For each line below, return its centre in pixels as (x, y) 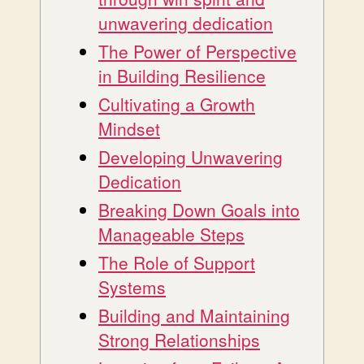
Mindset (129, 128)
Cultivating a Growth (177, 104)
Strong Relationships (179, 339)
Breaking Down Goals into (199, 209)
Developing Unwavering (191, 156)
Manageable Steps (171, 234)
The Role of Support (177, 262)
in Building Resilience (182, 75)
